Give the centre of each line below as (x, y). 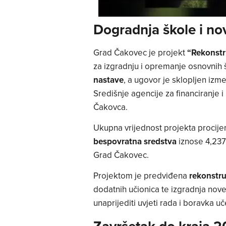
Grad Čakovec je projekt (140, 52)
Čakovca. (110, 107)
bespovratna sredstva (135, 142)
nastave (108, 79)
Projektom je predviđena (141, 176)
